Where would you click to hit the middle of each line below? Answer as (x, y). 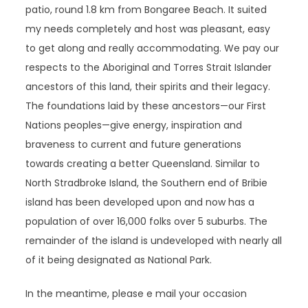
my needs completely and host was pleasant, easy (148, 29)
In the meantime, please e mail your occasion (136, 294)
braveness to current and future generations (134, 144)
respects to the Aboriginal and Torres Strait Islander (149, 67)
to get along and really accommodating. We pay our (153, 48)
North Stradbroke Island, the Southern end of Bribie (147, 183)
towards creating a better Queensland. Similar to (143, 164)
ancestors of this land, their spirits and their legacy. (148, 87)
